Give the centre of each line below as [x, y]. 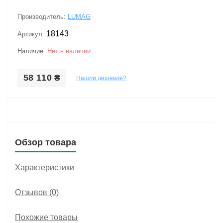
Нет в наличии [69, 51]
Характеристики [45, 167]
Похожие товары [46, 217]
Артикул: [32, 34]
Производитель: [43, 17]
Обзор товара [46, 142]
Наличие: [32, 51]
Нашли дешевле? [102, 78]
